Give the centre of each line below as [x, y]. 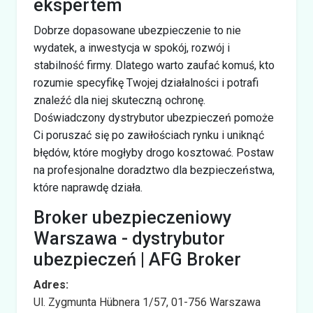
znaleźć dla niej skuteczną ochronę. [119, 100]
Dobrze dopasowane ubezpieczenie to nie [137, 30]
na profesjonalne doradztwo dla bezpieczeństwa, [154, 170]
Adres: [51, 284]
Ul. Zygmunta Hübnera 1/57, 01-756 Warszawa [147, 302]
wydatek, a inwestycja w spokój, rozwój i [132, 48]
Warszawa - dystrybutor [129, 238]
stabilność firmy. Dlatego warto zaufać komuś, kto [154, 65]
